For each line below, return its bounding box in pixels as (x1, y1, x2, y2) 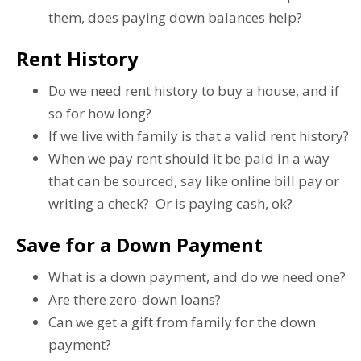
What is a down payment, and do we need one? (48, 267, 346, 286)
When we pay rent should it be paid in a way (48, 148, 330, 168)
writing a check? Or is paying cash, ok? (48, 193, 293, 213)
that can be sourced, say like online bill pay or (48, 171, 339, 190)
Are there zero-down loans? (48, 289, 221, 309)
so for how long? (48, 103, 151, 122)
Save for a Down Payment (16, 230, 263, 258)
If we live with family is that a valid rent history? (48, 126, 349, 145)
